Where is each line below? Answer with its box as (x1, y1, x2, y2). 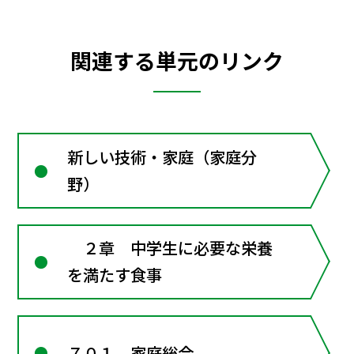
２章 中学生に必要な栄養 (67, 236, 273, 260)
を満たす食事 (67, 263, 163, 287)
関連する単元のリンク (70, 44, 284, 76)
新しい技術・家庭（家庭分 (67, 145, 258, 169)
